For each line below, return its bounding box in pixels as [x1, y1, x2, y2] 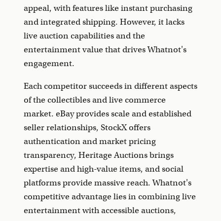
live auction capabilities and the [24, 31, 145, 41]
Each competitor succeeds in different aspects [24, 81, 197, 92]
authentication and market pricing [24, 136, 156, 147]
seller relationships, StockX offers [24, 122, 150, 133]
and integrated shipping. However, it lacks [24, 17, 184, 28]
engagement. [24, 58, 74, 69]
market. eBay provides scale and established [24, 109, 191, 119]
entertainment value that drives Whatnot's [24, 44, 186, 55]
